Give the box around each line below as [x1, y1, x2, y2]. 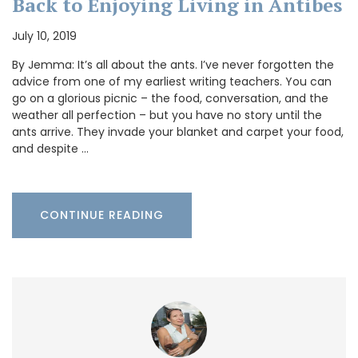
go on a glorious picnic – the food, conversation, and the [12, 89, 328, 106]
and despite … [12, 140, 89, 157]
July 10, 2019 [12, 27, 77, 44]
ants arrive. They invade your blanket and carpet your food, [12, 123, 344, 140]
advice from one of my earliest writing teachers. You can [12, 73, 332, 89]
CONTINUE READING [40, 206, 164, 223]
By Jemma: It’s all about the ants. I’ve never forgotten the [12, 56, 334, 73]
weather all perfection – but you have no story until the [12, 106, 322, 123]
